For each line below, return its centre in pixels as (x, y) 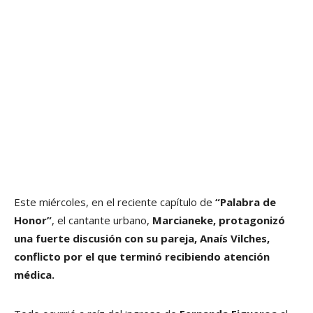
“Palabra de (246, 202)
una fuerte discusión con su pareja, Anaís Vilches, (142, 238)
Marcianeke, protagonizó (219, 220)
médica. (36, 274)
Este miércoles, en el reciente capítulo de (115, 202)
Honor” (33, 220)
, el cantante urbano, (102, 220)
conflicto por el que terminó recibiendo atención (142, 256)
